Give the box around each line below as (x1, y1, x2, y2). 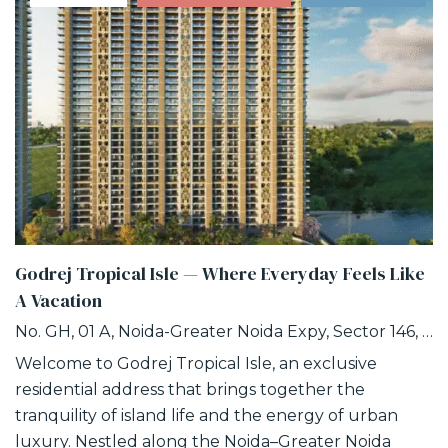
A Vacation (15, 288, 102, 314)
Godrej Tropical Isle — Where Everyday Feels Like (15, 261, 425, 287)
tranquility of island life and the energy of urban (15, 406, 398, 426)
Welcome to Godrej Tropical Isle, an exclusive (15, 354, 377, 374)
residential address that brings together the (15, 380, 365, 400)
